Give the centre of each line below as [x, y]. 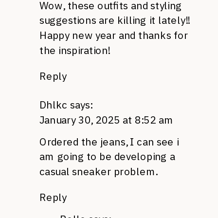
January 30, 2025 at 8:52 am [107, 119]
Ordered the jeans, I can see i [109, 141]
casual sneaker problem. [99, 171]
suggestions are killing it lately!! [115, 20]
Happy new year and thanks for [114, 35]
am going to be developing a [107, 156]
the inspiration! [75, 50]
